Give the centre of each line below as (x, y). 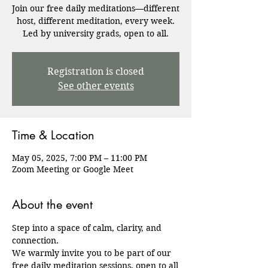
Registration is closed (96, 71)
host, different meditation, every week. (96, 21)
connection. (35, 240)
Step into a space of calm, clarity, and (88, 228)
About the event (52, 205)
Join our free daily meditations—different (96, 8)
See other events (96, 86)
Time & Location (53, 135)
